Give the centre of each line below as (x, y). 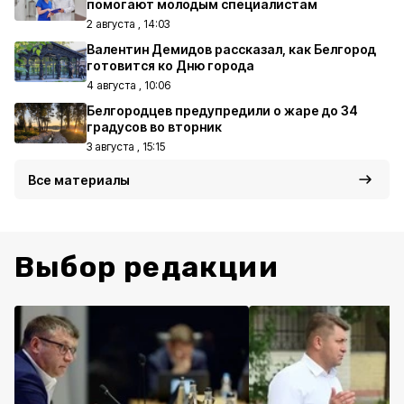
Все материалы (79, 180)
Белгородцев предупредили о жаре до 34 (222, 110)
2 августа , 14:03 (128, 24)
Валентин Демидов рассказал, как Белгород (231, 49)
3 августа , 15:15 (126, 147)
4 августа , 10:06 (129, 85)
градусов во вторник (154, 127)
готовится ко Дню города (170, 65)
